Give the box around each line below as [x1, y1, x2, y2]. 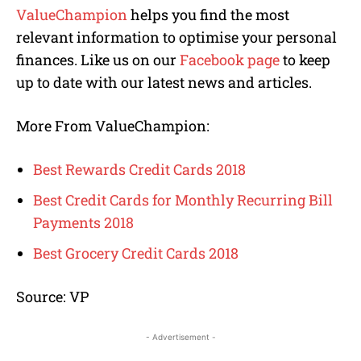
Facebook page [180, 50, 280, 70]
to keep [280, 50, 330, 70]
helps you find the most [127, 5, 289, 25]
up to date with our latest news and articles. [16, 73, 312, 93]
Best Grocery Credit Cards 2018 [33, 243, 239, 263]
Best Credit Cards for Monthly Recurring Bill [33, 190, 333, 210]
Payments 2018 [33, 213, 134, 233]
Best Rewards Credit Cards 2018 [33, 160, 246, 180]
